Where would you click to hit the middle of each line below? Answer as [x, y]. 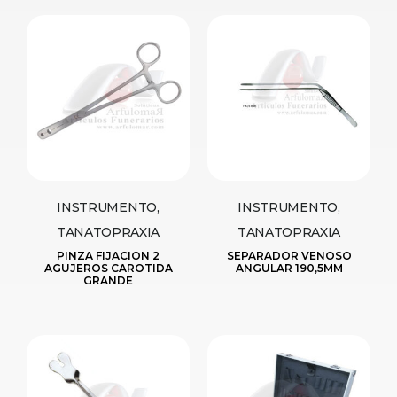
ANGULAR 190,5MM [289, 269]
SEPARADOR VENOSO [289, 256]
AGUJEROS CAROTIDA [108, 269]
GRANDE [108, 281]
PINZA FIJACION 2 [108, 256]
